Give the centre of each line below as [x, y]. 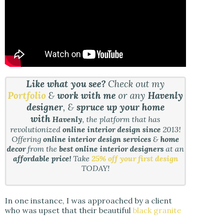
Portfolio [27, 96]
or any [133, 96]
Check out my [135, 84]
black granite [157, 210]
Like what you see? [66, 84]
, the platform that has [122, 119]
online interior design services [97, 139]
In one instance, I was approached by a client [88, 201]
